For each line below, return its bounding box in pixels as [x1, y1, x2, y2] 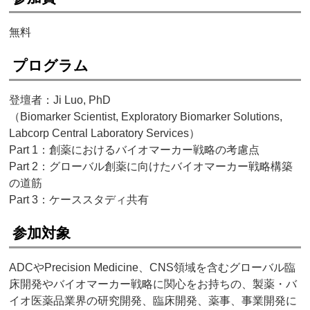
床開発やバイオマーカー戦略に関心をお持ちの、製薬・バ [9, 278, 298, 291]
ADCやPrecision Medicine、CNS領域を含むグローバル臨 [9, 262, 296, 274]
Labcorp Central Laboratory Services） [9, 127, 201, 140]
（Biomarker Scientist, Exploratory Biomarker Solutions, [9, 111, 283, 123]
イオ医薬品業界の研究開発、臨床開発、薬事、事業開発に [9, 295, 298, 307]
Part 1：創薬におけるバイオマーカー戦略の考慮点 [9, 144, 260, 156]
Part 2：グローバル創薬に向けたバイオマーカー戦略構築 [9, 161, 293, 173]
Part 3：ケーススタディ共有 [9, 194, 149, 206]
